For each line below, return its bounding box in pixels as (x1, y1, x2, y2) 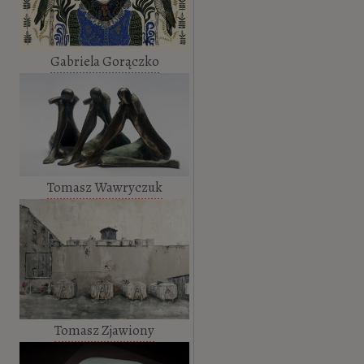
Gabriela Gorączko (50, 51, 159, 71)
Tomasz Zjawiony (54, 320, 155, 340)
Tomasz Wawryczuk (46, 177, 162, 197)
